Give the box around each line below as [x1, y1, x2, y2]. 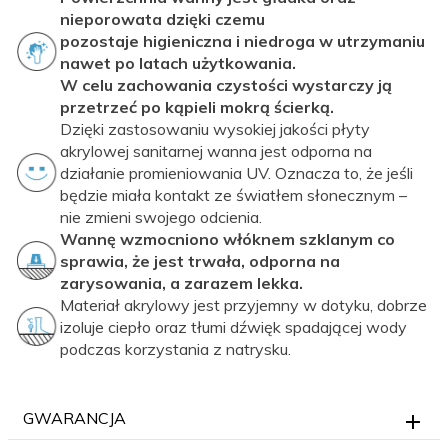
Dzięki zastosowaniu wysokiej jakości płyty [60, 118, 370, 139]
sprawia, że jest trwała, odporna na [60, 250, 340, 271]
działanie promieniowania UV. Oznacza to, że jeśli [60, 162, 413, 183]
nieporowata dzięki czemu [60, 8, 265, 29]
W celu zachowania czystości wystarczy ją [60, 74, 392, 95]
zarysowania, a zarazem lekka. [60, 272, 307, 293]
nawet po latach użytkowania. [60, 52, 296, 73]
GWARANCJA [23, 407, 126, 428]
